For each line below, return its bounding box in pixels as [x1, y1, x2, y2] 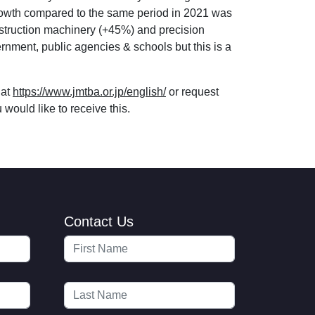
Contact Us [64, 213, 134, 229]
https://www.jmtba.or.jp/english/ [13, 85, 166, 98]
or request [166, 85, 219, 98]
